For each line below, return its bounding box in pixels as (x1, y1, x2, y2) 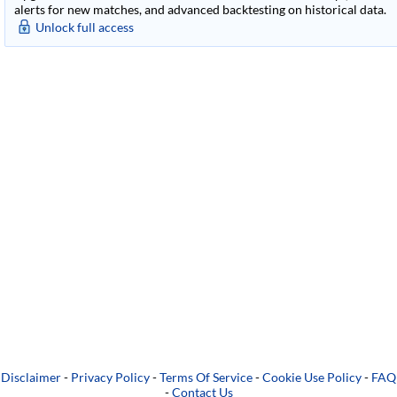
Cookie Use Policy (262, 370, 362, 385)
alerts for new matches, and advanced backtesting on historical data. (14, 2, 386, 17)
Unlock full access (35, 19, 134, 35)
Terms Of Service (160, 370, 253, 385)
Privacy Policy (71, 370, 150, 385)
